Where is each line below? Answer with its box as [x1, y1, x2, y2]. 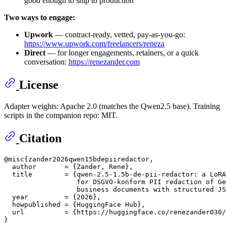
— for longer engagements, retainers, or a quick [45, 48, 199, 57]
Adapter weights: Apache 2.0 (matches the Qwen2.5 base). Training [4, 101, 220, 110]
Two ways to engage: [4, 13, 75, 22]
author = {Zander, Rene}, [4, 162, 133, 171]
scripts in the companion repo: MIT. [4, 110, 118, 120]
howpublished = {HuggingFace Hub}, [4, 200, 145, 208]
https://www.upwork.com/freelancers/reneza [24, 39, 164, 48]
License [19, 78, 59, 91]
